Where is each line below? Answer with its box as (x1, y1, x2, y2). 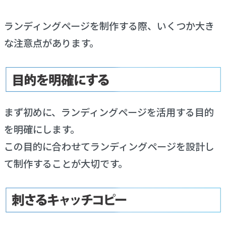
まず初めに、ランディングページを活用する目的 (4, 104, 214, 119)
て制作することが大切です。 (4, 156, 128, 171)
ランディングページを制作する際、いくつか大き (4, 18, 214, 33)
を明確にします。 (4, 122, 80, 136)
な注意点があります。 (4, 35, 99, 50)
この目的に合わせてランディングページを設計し (4, 139, 214, 153)
